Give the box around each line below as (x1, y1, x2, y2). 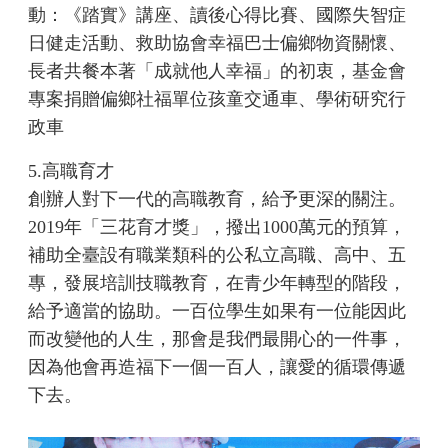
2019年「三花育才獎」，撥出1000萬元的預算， (28, 217, 407, 238)
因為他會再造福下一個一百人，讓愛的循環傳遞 (28, 357, 407, 378)
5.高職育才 (28, 161, 115, 182)
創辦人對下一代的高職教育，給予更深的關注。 (28, 189, 407, 210)
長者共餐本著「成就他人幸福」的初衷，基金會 (28, 61, 407, 82)
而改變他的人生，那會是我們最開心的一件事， (28, 329, 407, 350)
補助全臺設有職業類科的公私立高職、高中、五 (28, 245, 407, 266)
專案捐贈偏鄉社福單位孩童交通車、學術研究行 (28, 89, 407, 110)
